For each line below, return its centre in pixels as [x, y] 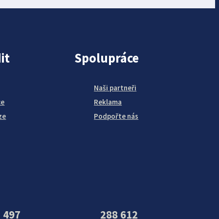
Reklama [108, 102]
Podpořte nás [116, 116]
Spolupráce [107, 58]
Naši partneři [115, 88]
